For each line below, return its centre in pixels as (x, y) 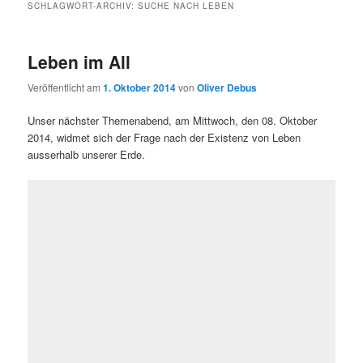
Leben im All (79, 62)
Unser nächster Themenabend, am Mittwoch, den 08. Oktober (173, 120)
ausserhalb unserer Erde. (87, 154)
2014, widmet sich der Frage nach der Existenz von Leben (164, 137)
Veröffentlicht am (66, 87)
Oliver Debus (227, 87)
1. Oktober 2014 (140, 87)
